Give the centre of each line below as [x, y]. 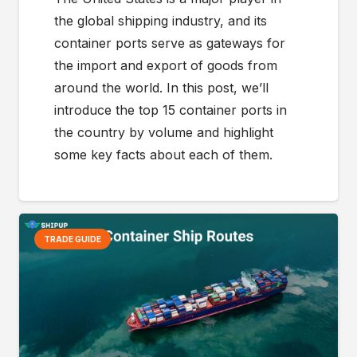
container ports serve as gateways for [170, 43]
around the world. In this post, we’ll [161, 87]
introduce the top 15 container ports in [171, 110]
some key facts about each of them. [163, 154]
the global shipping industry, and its [161, 20]
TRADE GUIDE [73, 239]
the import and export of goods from [166, 65]
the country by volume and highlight [164, 132]
